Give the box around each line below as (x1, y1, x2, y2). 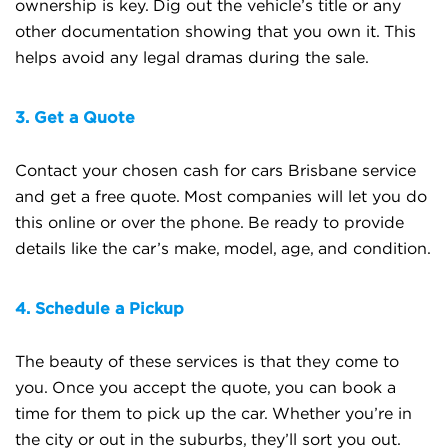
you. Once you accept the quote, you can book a (15, 380, 396, 396)
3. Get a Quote (15, 108, 135, 126)
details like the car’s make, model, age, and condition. (15, 241, 431, 257)
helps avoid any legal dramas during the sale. (15, 50, 369, 66)
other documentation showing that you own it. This (15, 24, 416, 40)
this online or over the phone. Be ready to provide (15, 215, 404, 231)
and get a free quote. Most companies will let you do (15, 189, 427, 205)
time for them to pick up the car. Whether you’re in (15, 406, 412, 422)
